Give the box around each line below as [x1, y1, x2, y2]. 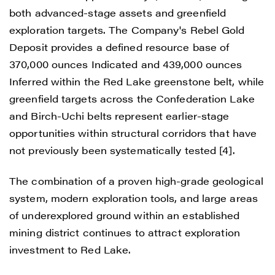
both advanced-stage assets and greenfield [9, 5, 227, 20]
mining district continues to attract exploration [9, 225, 240, 239]
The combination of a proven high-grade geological [9, 173, 263, 188]
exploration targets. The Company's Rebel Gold [9, 22, 245, 37]
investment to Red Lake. [9, 242, 131, 257]
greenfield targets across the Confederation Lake [9, 91, 255, 106]
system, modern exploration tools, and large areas [9, 190, 258, 205]
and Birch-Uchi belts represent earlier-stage [9, 108, 230, 123]
